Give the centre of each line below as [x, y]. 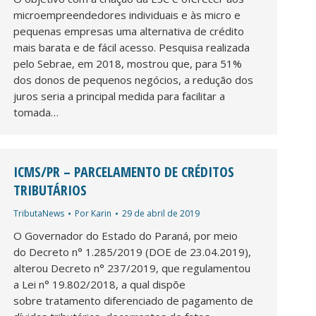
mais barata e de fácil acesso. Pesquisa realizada [132, 47]
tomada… [36, 112]
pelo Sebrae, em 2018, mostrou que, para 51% [128, 63]
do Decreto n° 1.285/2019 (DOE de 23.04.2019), [132, 251]
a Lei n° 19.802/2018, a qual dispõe [99, 284]
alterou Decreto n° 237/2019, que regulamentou [132, 268]
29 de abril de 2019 [161, 213]
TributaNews [39, 213]
